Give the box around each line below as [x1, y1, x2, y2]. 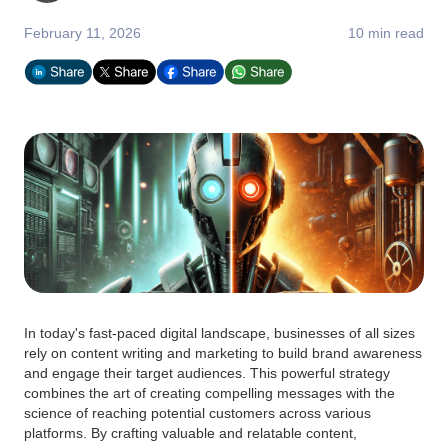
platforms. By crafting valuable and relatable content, [24, 425, 357, 441]
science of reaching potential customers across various [24, 405, 371, 421]
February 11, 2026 [24, 25, 141, 41]
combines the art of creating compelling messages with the [24, 385, 395, 401]
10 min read [348, 25, 424, 41]
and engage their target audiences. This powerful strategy [24, 365, 390, 381]
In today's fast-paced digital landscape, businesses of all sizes [24, 325, 415, 341]
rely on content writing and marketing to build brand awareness [24, 345, 422, 361]
